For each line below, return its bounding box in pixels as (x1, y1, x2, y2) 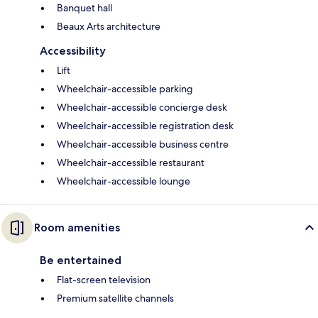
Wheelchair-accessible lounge (57, 174, 190, 187)
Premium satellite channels (57, 291, 174, 305)
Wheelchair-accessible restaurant (57, 155, 204, 169)
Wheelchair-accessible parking (57, 82, 193, 95)
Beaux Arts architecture (57, 19, 160, 33)
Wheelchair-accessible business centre (57, 137, 229, 150)
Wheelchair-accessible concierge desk (57, 100, 227, 114)
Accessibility (40, 43, 106, 57)
